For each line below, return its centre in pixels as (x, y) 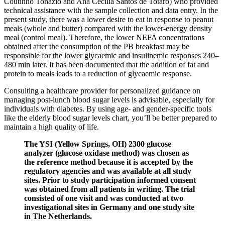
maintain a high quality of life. (51, 127)
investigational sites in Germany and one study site (109, 207)
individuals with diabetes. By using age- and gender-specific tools (108, 109)
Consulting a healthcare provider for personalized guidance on (102, 91)
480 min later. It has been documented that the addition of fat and (106, 65)
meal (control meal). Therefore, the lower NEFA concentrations (104, 38)
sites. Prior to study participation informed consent (110, 180)
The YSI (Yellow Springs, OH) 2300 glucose (98, 144)
